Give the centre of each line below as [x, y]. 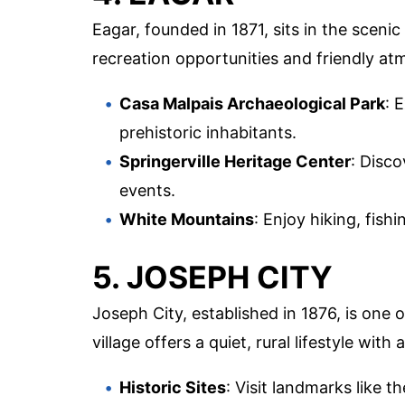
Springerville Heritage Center [235, 162]
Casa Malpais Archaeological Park [252, 104]
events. [147, 191]
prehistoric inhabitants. [208, 133]
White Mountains [187, 220]
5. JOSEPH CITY [212, 278]
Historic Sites [173, 388]
